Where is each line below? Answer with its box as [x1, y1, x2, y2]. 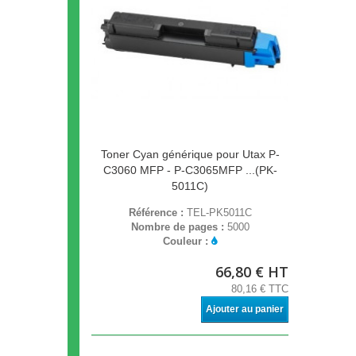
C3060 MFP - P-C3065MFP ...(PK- [103, 164, 277, 177]
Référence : [128, 207, 187, 219]
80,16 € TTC [231, 283, 288, 296]
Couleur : [163, 235, 211, 248]
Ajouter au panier [206, 304, 284, 315]
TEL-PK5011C [186, 207, 252, 219]
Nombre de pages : [130, 221, 227, 234]
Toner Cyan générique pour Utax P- [100, 148, 280, 161]
